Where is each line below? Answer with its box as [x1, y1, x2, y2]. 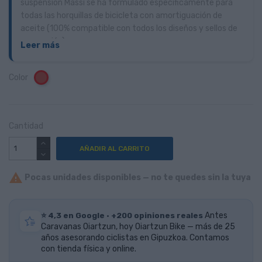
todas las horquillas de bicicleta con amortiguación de [20, 10, 222, 20]
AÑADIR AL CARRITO [80, 144, 150, 153]
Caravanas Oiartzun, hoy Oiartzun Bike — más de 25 [41, 222, 235, 232]
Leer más [20, 40, 60, 50]
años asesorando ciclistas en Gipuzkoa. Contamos [41, 233, 229, 243]
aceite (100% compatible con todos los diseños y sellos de [20, 23, 237, 33]
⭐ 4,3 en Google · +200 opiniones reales [41, 211, 205, 220]
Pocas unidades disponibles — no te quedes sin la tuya [23, 172, 251, 182]
